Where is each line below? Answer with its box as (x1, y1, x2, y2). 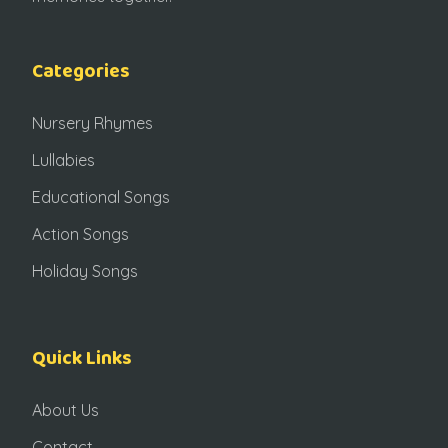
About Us (32, 399, 99, 420)
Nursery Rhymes (32, 112, 153, 133)
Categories (32, 55, 130, 87)
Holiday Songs (32, 260, 138, 281)
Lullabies (32, 149, 95, 170)
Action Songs (32, 223, 129, 244)
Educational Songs (32, 186, 170, 207)
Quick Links (32, 342, 132, 374)
